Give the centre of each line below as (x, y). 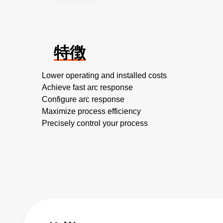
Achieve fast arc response (87, 87)
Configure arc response (83, 99)
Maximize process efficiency (91, 111)
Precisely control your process (95, 123)
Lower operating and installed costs (104, 75)
